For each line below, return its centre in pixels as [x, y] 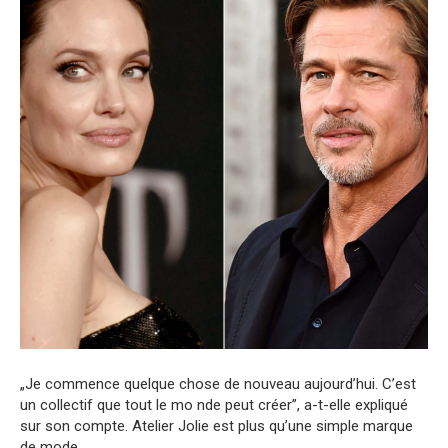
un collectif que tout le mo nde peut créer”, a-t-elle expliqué [214, 405]
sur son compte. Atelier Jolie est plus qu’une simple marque [216, 426]
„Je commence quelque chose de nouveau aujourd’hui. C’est [218, 384]
